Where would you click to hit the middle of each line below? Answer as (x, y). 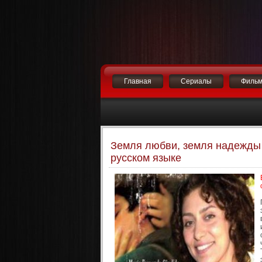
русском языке (146, 158)
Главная (138, 81)
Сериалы (196, 81)
